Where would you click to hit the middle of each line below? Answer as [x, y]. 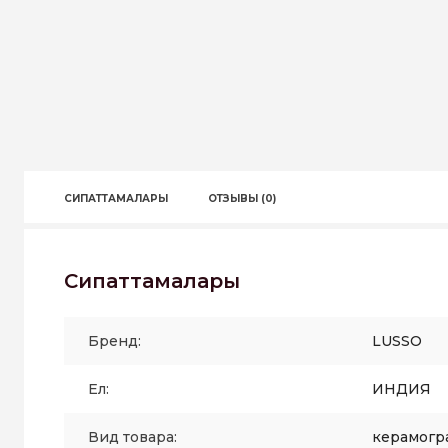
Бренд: [114, 341]
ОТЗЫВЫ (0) [242, 198]
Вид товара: [132, 437]
